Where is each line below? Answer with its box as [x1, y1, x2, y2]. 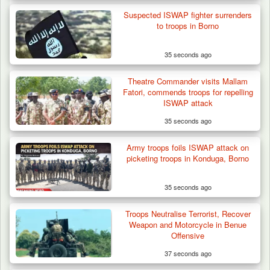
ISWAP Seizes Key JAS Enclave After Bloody [19, 142, 236, 157]
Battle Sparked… [19, 154, 105, 169]
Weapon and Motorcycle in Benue [129, 219, 247, 231]
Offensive [171, 230, 205, 242]
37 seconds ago [164, 248, 212, 259]
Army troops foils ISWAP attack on [127, 142, 250, 154]
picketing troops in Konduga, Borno [127, 152, 250, 165]
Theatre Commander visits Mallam [128, 75, 248, 87]
